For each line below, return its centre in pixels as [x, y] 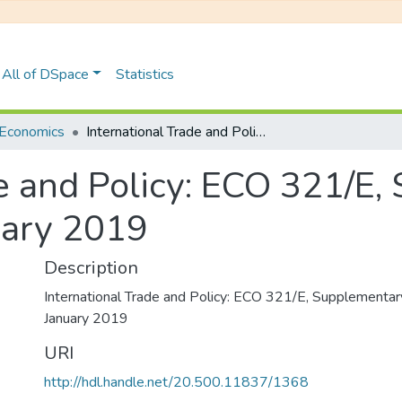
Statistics [144, 74]
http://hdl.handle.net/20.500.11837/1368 [176, 382]
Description [91, 268]
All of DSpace [46, 74]
